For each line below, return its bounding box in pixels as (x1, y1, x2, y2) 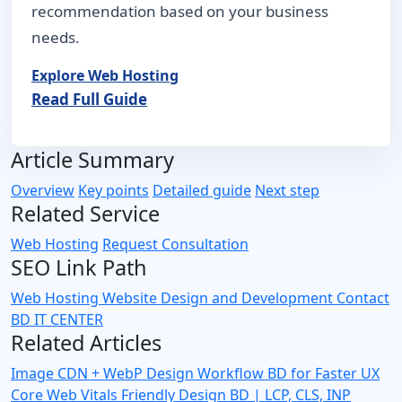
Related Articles (11, 328, 162, 357)
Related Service (11, 199, 160, 228)
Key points (78, 180, 149, 200)
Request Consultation (102, 234, 249, 254)
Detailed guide (153, 180, 251, 200)
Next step (255, 180, 319, 200)
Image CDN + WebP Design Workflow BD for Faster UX (11, 363, 380, 383)
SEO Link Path (11, 253, 147, 282)
